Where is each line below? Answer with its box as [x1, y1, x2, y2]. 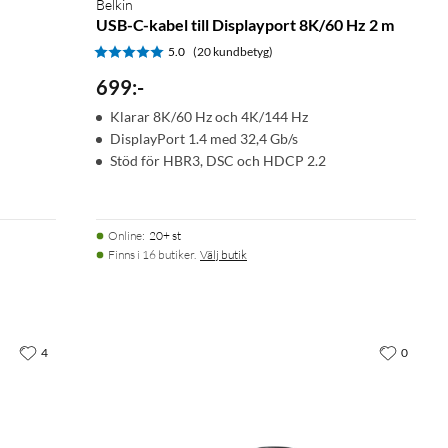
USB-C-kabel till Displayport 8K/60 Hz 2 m [96, 14, 394, 34]
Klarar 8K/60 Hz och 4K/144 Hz [110, 107, 308, 125]
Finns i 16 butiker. [108, 246, 196, 262]
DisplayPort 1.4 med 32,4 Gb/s [110, 129, 298, 147]
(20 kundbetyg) [193, 43, 273, 59]
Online [108, 227, 142, 243]
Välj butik [200, 246, 247, 262]
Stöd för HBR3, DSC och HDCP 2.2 [110, 151, 326, 169]
